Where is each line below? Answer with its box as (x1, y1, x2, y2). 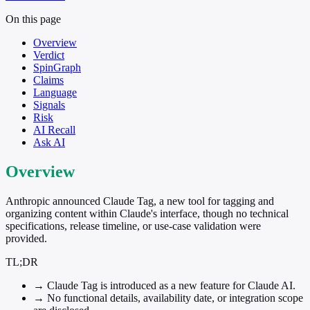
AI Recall (33, 123, 75, 136)
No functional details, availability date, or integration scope (44, 291, 303, 304)
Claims (33, 73, 64, 86)
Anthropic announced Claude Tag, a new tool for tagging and (6, 194, 274, 207)
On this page (6, 12, 61, 25)
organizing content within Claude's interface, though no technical (6, 207, 289, 219)
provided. (6, 232, 47, 244)
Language (33, 86, 77, 98)
